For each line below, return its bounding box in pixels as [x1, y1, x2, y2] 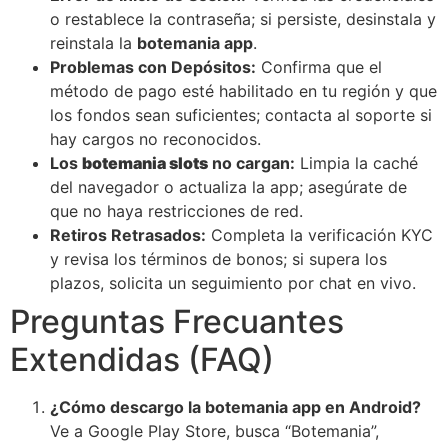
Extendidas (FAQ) [10, 339, 274, 379]
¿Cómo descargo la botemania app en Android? [50, 396, 421, 417]
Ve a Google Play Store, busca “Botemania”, [50, 420, 379, 441]
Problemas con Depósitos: [50, 56, 256, 77]
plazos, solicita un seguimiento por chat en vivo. [50, 272, 416, 293]
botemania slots [82, 152, 208, 173]
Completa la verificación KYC [206, 224, 433, 245]
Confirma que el [256, 56, 382, 77]
